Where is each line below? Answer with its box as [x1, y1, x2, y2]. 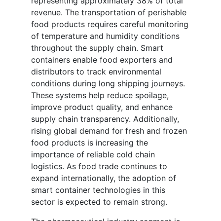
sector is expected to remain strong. [31, 197, 167, 207]
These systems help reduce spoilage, [31, 90, 169, 101]
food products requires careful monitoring [31, 19, 188, 30]
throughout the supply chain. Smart [31, 43, 163, 53]
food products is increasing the [31, 138, 148, 148]
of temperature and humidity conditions [31, 31, 180, 41]
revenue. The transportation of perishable [31, 7, 186, 18]
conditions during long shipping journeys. [31, 78, 185, 89]
